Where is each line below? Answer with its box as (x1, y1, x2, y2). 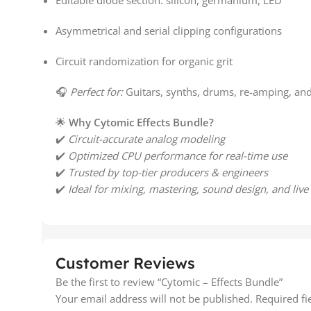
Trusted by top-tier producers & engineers (68, 165, 268, 180)
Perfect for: (70, 85, 123, 99)
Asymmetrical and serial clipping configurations (56, 24, 282, 38)
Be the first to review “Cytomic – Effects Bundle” (56, 275, 283, 289)
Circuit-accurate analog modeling (68, 132, 225, 146)
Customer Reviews (56, 253, 195, 274)
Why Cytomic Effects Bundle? (69, 115, 214, 130)
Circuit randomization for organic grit (56, 54, 233, 69)
